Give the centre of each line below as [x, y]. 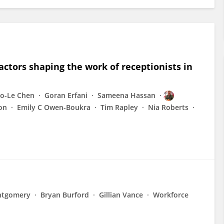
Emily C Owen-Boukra [54, 107]
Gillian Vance [121, 195]
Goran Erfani [66, 95]
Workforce [171, 195]
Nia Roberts [168, 107]
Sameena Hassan [126, 95]
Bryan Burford [65, 195]
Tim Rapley [119, 107]
